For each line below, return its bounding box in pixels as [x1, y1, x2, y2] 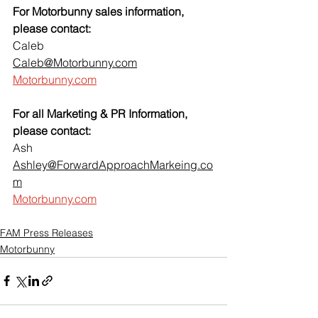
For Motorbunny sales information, [13, 4, 187, 18]
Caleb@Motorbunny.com [13, 55, 137, 70]
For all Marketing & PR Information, [13, 106, 190, 121]
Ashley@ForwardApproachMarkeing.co [13, 157, 213, 172]
